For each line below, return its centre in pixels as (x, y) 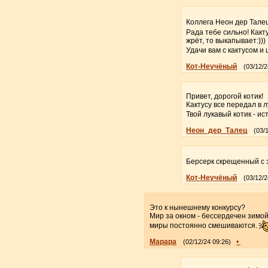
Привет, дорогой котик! (225, 96)
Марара (163, 241)
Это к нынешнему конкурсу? (197, 207)
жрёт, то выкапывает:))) (226, 40)
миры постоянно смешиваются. (204, 225)
